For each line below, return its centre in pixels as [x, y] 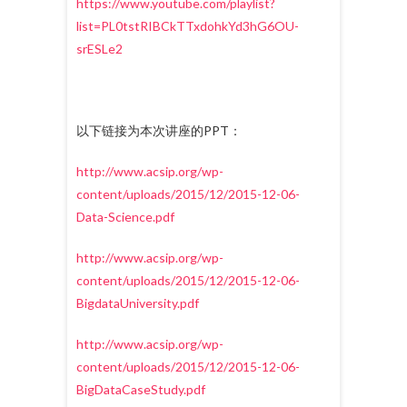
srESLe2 [99, 49]
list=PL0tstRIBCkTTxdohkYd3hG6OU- [188, 26]
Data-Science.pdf [125, 217]
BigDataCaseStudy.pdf [141, 390]
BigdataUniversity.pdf [138, 303]
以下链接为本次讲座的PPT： [159, 131]
